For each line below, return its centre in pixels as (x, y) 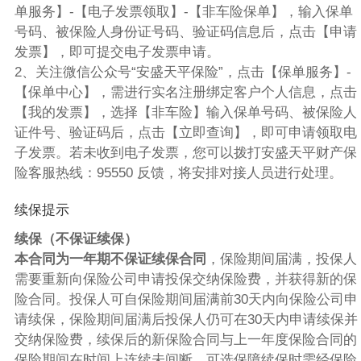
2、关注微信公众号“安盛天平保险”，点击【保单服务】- (183, 72)
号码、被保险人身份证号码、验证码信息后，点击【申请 (185, 31)
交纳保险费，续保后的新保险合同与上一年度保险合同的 (185, 339)
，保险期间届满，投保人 (281, 259)
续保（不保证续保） (76, 239)
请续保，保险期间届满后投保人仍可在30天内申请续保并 (186, 319)
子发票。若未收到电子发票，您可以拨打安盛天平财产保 (185, 152)
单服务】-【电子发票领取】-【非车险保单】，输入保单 (183, 11)
